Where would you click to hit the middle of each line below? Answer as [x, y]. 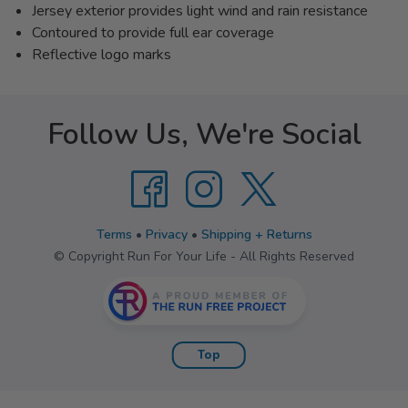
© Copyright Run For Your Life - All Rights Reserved [204, 257]
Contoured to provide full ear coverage [153, 33]
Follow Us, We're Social [204, 135]
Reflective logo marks [102, 55]
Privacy [166, 235]
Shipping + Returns [256, 235]
